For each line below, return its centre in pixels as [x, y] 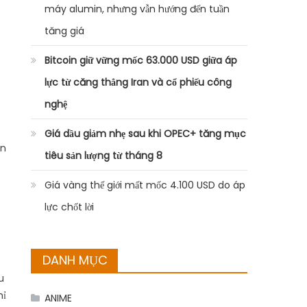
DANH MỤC [75, 260]
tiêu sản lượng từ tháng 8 [104, 156]
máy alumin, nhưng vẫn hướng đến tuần [137, 9]
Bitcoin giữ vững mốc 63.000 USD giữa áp [141, 60]
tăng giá [65, 31]
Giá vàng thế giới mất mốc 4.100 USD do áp [145, 185]
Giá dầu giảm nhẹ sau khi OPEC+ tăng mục [146, 134]
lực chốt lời [70, 207]
